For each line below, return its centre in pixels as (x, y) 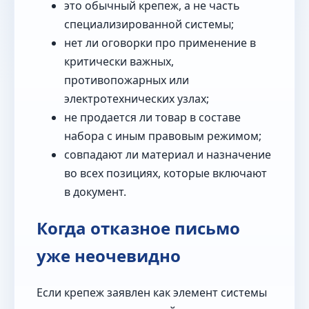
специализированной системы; (149, 24)
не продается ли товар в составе (152, 117)
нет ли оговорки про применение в (160, 42)
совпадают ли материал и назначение (168, 154)
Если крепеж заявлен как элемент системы (152, 293)
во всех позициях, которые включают (166, 173)
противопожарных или (127, 80)
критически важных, (119, 61)
